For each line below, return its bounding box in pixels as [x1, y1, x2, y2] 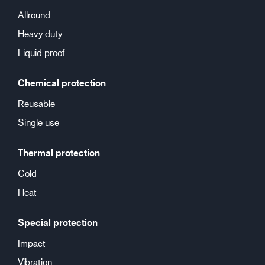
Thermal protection [18, 147, 100, 159]
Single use [18, 117, 59, 128]
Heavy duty [18, 28, 62, 39]
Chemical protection [18, 77, 106, 89]
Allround [18, 9, 50, 20]
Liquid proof [18, 47, 64, 58]
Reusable [18, 98, 55, 109]
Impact [18, 237, 46, 248]
